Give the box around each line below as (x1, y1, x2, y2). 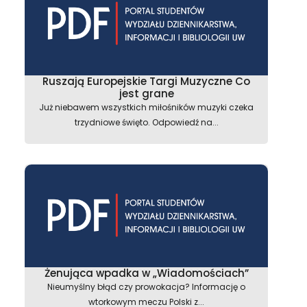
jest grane (119, 86, 174, 101)
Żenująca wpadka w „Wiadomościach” (44, 266, 249, 280)
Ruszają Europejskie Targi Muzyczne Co (42, 74, 250, 88)
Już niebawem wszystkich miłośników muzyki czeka (39, 101, 254, 113)
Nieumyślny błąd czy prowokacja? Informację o (47, 281, 245, 293)
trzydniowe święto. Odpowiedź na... (74, 116, 219, 128)
